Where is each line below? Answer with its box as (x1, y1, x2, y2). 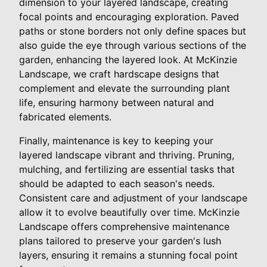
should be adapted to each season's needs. (19, 177, 215, 190)
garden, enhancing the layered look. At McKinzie (19, 53, 237, 66)
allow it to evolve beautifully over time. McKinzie (19, 206, 240, 218)
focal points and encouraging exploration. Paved (19, 10, 239, 23)
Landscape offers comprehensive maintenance (19, 220, 229, 232)
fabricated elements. (19, 110, 111, 123)
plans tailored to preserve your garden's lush (19, 234, 221, 247)
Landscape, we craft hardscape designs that (19, 67, 219, 80)
